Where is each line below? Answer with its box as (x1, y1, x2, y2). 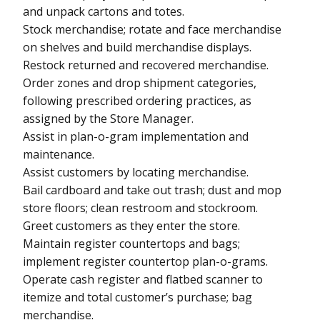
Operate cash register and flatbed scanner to (23, 271, 263, 287)
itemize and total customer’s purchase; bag (23, 289, 252, 305)
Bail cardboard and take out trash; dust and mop (23, 181, 281, 198)
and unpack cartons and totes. (23, 3, 184, 19)
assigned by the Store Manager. (23, 110, 194, 126)
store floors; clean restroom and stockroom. (23, 199, 258, 216)
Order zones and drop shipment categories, (23, 74, 256, 91)
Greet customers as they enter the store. (23, 217, 240, 234)
